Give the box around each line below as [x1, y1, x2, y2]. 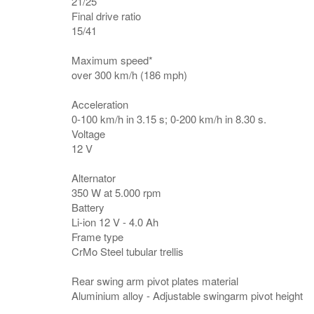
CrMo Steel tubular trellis [71, 244, 184, 259]
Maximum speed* [71, 53, 153, 67]
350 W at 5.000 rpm [71, 185, 161, 200]
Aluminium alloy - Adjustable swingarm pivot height [71, 288, 303, 303]
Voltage [71, 126, 105, 141]
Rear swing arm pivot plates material [71, 273, 238, 288]
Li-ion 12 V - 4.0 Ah [71, 214, 158, 229]
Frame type [71, 229, 123, 244]
